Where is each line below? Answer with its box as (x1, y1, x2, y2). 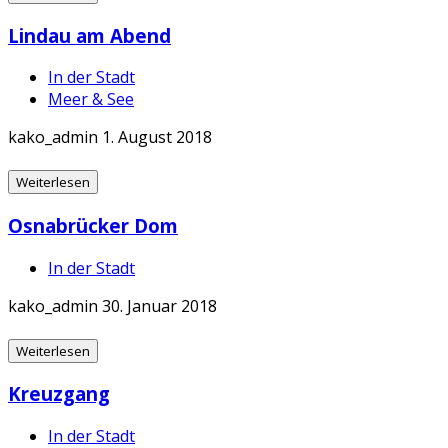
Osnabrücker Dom (8, 213, 178, 239)
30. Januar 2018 (102, 294, 217, 317)
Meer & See (48, 88, 134, 111)
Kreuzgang (8, 381, 110, 407)
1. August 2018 (102, 126, 212, 149)
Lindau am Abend (8, 22, 171, 48)
